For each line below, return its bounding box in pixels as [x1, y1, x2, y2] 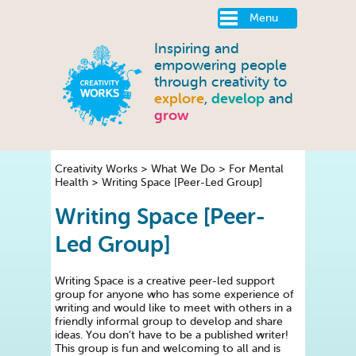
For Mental [229, 162, 284, 175]
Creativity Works [55, 162, 137, 175]
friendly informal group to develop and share [55, 315, 283, 328]
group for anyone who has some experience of [55, 288, 294, 301]
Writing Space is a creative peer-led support [55, 275, 275, 288]
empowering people [154, 57, 287, 74]
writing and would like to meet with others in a [55, 302, 292, 315]
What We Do [151, 162, 215, 175]
